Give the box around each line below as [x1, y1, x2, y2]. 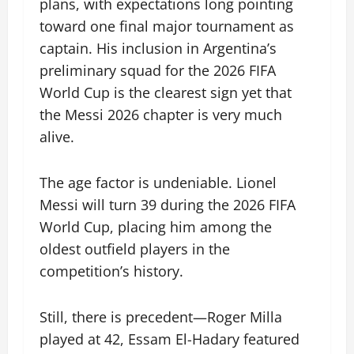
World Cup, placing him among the [40, 217, 272, 237]
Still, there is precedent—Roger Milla [40, 307, 282, 327]
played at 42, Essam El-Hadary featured [40, 330, 299, 349]
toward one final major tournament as [40, 17, 294, 36]
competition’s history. [40, 262, 183, 281]
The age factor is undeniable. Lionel [40, 173, 277, 193]
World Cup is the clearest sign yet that [40, 83, 292, 103]
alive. [40, 127, 74, 147]
